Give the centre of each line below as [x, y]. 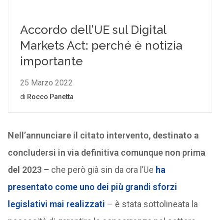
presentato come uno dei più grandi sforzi [92, 187]
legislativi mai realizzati [56, 204]
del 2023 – [28, 170]
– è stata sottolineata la [151, 204]
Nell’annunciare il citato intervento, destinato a [103, 135]
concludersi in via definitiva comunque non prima [106, 152]
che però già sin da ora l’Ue [102, 170]
